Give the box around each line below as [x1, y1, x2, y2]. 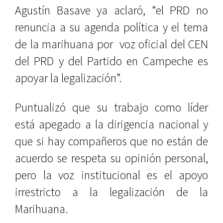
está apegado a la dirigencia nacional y [15, 116, 208, 132]
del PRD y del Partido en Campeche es [15, 53, 208, 69]
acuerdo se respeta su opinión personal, [15, 150, 208, 166]
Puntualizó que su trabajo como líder [15, 100, 208, 115]
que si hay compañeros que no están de [15, 133, 208, 149]
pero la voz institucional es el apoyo [15, 167, 208, 183]
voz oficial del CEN [116, 36, 208, 52]
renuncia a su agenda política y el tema [15, 19, 208, 35]
